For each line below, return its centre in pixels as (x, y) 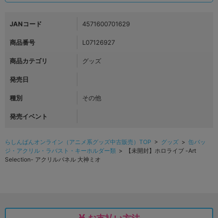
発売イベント (29, 116)
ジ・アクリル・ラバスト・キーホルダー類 (60, 150)
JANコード (26, 24)
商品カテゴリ (29, 61)
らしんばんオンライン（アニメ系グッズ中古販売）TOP (78, 142)
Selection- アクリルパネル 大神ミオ (53, 159)
